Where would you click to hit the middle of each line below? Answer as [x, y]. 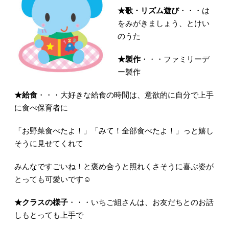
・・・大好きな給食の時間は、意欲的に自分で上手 [125, 95]
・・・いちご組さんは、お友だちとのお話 [141, 202]
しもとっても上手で [49, 215]
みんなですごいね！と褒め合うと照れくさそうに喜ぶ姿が [114, 167]
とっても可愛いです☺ [52, 179]
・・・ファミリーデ [175, 59]
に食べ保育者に [41, 108]
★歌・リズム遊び [148, 11]
